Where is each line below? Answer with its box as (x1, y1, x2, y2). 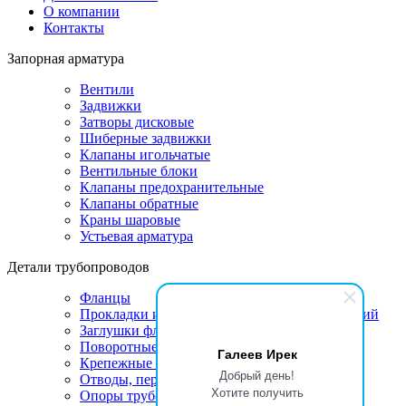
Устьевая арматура (80, 227, 193, 244)
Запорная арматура (7, 50, 124, 66)
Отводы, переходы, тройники (80, 371, 263, 387)
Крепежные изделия (80, 354, 205, 371)
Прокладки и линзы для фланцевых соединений (80, 305, 379, 322)
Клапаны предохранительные (80, 179, 264, 195)
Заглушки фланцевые (80, 322, 212, 338)
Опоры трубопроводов (80, 387, 221, 403)
